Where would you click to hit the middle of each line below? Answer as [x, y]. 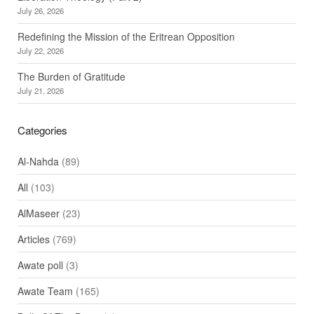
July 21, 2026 [40, 91]
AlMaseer [38, 213]
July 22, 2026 [40, 51]
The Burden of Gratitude [71, 77]
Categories [42, 130]
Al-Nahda [38, 162]
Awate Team [45, 291]
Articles [33, 239]
